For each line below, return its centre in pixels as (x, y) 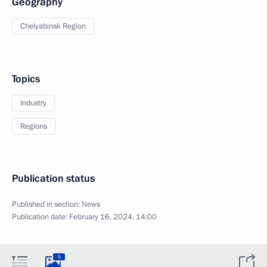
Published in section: (47, 204)
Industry (33, 103)
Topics (26, 79)
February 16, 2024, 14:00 (113, 217)
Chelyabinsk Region (53, 26)
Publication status (53, 178)
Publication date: (41, 217)
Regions (34, 126)
